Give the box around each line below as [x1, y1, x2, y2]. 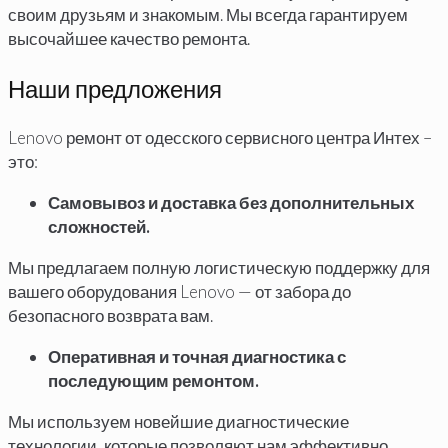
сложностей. [48, 215, 150, 237]
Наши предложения [8, 73, 222, 103]
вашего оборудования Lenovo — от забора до [8, 280, 351, 302]
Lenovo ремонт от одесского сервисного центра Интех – [8, 126, 432, 148]
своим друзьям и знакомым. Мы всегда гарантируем [8, 4, 408, 26]
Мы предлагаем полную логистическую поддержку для [8, 256, 430, 278]
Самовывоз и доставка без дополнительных [48, 191, 414, 213]
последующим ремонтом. [48, 369, 259, 391]
